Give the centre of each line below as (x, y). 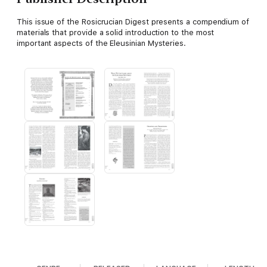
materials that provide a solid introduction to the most (116, 33)
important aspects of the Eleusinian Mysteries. (102, 44)
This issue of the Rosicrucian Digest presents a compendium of (133, 22)
